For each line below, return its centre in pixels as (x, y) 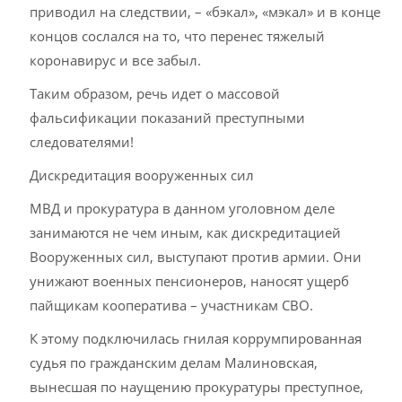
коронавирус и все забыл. (116, 60)
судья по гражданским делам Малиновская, (174, 363)
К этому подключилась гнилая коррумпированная (196, 338)
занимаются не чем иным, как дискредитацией (186, 232)
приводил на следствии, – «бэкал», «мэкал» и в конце (205, 12)
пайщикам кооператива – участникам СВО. (172, 305)
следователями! (82, 142)
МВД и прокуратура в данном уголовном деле (183, 208)
